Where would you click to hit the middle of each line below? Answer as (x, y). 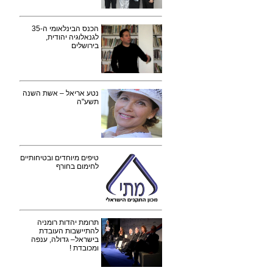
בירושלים (85, 46)
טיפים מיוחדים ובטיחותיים (59, 158)
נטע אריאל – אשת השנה (61, 93)
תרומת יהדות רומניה (68, 222)
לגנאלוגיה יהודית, (72, 37)
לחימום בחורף (77, 166)
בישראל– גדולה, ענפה (65, 239)
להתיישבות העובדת (69, 231)
